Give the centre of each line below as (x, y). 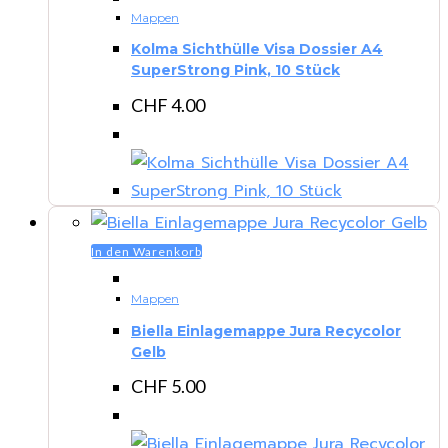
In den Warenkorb (146, 251)
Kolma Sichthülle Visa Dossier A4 (257, 49)
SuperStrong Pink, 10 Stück (235, 70)
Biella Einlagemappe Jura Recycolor (266, 330)
